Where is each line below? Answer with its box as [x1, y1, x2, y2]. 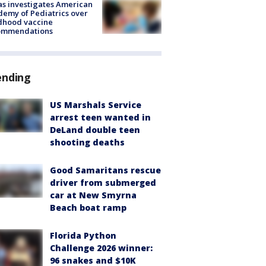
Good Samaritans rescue [50, 164, 161, 176]
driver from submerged [50, 177, 156, 189]
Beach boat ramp [50, 202, 126, 214]
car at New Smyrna [50, 189, 137, 201]
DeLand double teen [50, 124, 140, 136]
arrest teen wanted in [50, 112, 151, 123]
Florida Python [50, 230, 116, 242]
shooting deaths [50, 137, 125, 148]
